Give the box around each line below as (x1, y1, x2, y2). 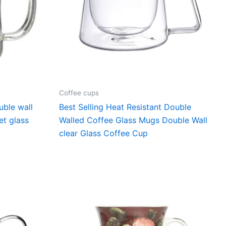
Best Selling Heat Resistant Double (59, 102, 191, 112)
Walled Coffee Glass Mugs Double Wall (59, 115, 207, 126)
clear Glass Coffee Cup (59, 128, 148, 139)
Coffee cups (59, 88, 99, 97)
